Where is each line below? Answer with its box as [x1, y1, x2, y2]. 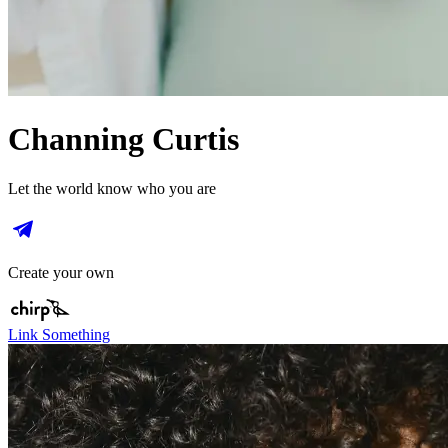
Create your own [8, 263, 114, 281]
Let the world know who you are [8, 179, 216, 197]
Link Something [8, 325, 110, 343]
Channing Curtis [8, 121, 239, 158]
